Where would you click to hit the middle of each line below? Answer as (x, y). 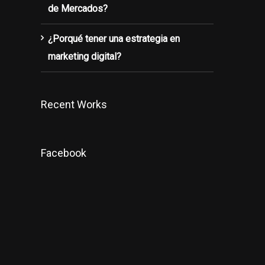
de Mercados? (77, 9)
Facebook (63, 153)
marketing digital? (84, 56)
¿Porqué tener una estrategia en (114, 39)
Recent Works (74, 104)
